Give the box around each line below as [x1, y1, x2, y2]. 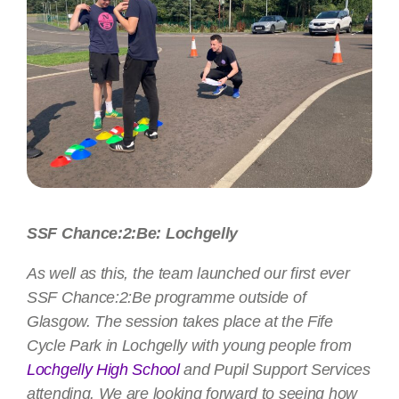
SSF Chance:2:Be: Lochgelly [27, 224, 239, 243]
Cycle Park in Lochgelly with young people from [27, 337, 352, 355]
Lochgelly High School [27, 361, 180, 379]
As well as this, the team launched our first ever [27, 265, 350, 283]
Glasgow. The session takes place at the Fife [27, 313, 333, 331]
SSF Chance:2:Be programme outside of [27, 289, 306, 307]
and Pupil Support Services [179, 361, 370, 379]
